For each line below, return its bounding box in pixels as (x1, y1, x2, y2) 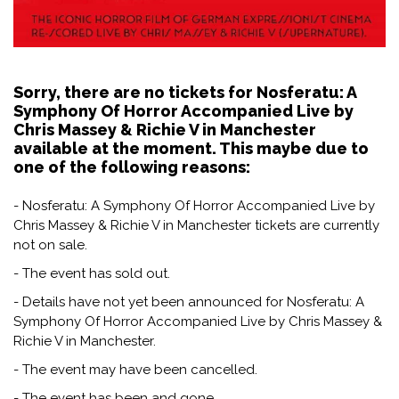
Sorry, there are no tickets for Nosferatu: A (13, 82, 356, 102)
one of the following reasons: (13, 157, 250, 176)
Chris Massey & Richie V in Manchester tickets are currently (13, 216, 379, 233)
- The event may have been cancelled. (13, 361, 257, 378)
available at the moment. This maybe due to (13, 138, 369, 158)
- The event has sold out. (13, 265, 170, 281)
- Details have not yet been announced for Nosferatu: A (13, 293, 364, 310)
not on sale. (13, 236, 87, 253)
